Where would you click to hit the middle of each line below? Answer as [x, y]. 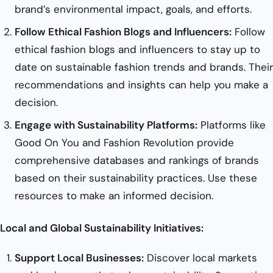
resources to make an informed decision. [114, 196]
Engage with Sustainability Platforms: [106, 125]
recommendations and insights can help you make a [141, 85]
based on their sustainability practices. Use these [136, 178]
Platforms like [232, 125]
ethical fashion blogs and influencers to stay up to [137, 50]
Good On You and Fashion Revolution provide [124, 143]
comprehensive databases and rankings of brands [137, 161]
